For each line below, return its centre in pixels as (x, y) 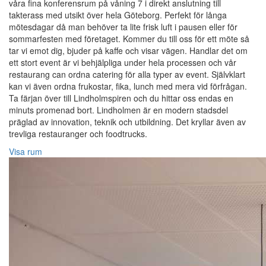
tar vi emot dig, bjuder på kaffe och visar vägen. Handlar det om (128, 51)
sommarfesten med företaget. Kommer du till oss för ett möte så (129, 39)
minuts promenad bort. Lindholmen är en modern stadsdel (118, 110)
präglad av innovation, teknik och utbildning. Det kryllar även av (127, 122)
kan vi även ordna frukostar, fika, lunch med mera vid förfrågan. (128, 86)
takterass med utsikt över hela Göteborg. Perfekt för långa (118, 15)
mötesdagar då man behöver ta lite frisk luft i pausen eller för (123, 27)
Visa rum (26, 152)
